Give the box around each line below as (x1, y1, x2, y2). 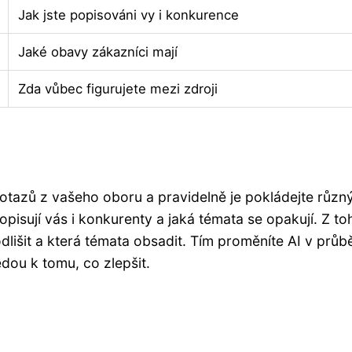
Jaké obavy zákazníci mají (18, 43, 178, 60)
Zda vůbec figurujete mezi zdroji (18, 80, 218, 97)
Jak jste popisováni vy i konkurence (18, 6, 239, 23)
